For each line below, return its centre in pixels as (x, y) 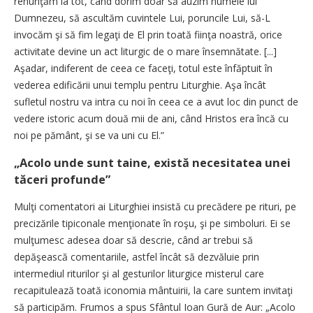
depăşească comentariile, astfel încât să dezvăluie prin (137, 257)
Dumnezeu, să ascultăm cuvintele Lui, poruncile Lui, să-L (142, 18)
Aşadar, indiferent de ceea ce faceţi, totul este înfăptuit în (143, 68)
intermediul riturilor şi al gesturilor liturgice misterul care (139, 274)
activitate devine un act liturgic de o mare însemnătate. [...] (145, 52)
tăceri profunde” (62, 180)
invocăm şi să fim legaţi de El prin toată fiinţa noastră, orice (148, 35)
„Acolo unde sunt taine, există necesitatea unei (152, 163)
